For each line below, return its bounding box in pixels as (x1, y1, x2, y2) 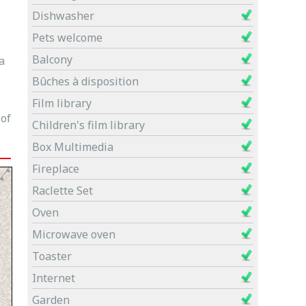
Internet (32, 270, 75, 286)
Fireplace (32, 161, 79, 176)
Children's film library (32, 117, 145, 133)
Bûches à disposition (32, 74, 139, 89)
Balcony (32, 52, 72, 67)
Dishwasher (32, 8, 94, 23)
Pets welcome (32, 30, 102, 45)
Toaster (32, 249, 72, 264)
